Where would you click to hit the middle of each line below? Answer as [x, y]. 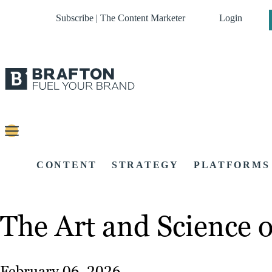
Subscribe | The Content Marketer [121, 18]
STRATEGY [145, 165]
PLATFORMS [232, 165]
